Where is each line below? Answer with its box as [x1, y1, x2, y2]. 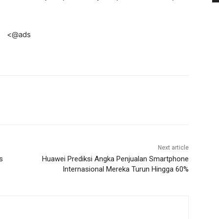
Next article [157, 144, 189, 152]
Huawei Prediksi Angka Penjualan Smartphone [42, 154, 189, 164]
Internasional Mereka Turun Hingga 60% [62, 165, 189, 174]
